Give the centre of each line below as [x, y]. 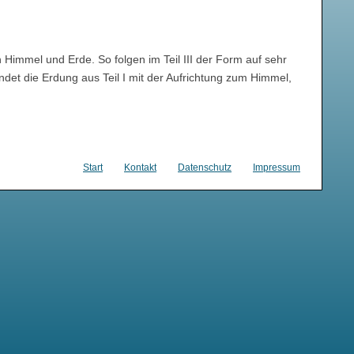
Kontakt [140, 168]
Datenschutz [205, 168]
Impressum [277, 168]
